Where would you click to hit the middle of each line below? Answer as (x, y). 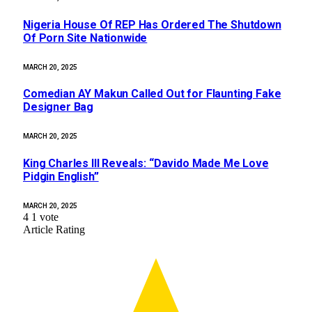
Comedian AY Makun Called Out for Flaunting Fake (152, 94)
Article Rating (54, 229)
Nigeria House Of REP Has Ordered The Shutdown (152, 24)
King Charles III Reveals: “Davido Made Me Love (146, 163)
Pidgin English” (61, 176)
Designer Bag (58, 107)
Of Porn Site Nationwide (85, 38)
